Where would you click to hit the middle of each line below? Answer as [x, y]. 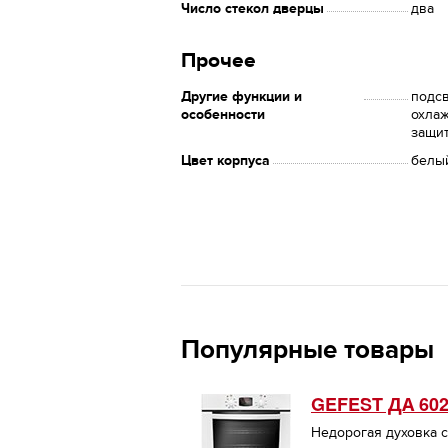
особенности [223, 114]
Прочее [218, 60]
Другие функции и [241, 96]
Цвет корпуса [225, 160]
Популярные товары [307, 349]
